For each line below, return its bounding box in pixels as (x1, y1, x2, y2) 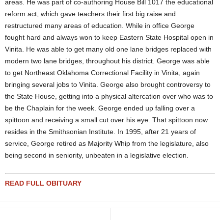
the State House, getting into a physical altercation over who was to (5, 92, 213, 100)
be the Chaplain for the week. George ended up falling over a (5, 104, 195, 112)
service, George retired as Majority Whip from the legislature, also (5, 139, 209, 147)
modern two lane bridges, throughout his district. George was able (5, 57, 210, 65)
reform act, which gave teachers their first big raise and (5, 10, 176, 18)
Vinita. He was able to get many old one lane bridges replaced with (5, 45, 212, 53)
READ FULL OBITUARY (5, 179, 82, 187)
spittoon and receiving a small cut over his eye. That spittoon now (5, 116, 208, 124)
